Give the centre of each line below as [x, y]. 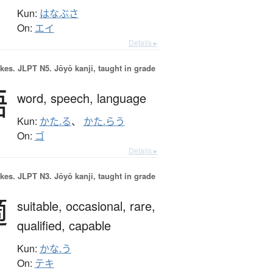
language [121, 98]
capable [90, 225]
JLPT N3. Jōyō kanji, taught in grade [85, 176]
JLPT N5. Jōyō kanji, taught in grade [85, 68]
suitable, [41, 206]
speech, [73, 98]
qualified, [43, 225]
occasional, [97, 206]
